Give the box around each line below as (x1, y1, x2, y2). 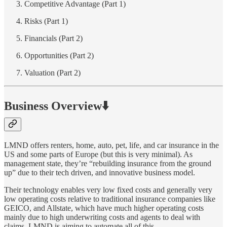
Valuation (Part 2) (24, 68, 81, 77)
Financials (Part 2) (24, 33, 83, 43)
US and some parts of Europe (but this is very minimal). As (4, 150, 193, 159)
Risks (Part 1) (24, 16, 68, 25)
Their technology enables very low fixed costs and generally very (4, 185, 212, 195)
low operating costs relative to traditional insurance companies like (4, 195, 215, 204)
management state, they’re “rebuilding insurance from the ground (4, 159, 211, 168)
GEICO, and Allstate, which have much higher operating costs (4, 204, 204, 213)
